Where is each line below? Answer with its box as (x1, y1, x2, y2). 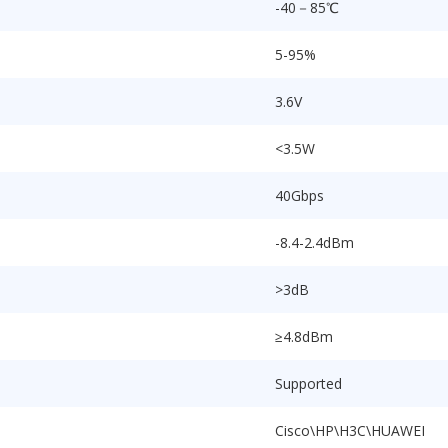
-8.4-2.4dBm (275, 233, 354, 252)
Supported (275, 374, 342, 393)
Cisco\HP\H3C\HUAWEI (275, 421, 425, 440)
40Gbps (275, 186, 324, 205)
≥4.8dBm (275, 327, 333, 346)
